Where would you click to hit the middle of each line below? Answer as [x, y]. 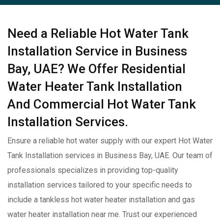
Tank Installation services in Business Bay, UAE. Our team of [110, 155]
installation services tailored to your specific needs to [100, 185]
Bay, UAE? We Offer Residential [96, 69]
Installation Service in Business [97, 51]
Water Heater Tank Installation [95, 86]
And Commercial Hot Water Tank [102, 104]
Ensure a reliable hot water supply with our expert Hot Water [110, 141]
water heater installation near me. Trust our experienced [102, 214]
